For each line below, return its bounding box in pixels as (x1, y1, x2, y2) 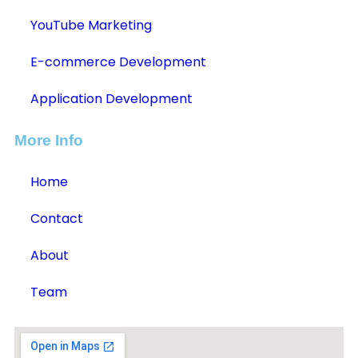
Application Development (30, 89, 193, 109)
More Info (14, 132, 83, 149)
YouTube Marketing (30, 16, 152, 35)
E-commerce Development (30, 53, 206, 72)
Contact (30, 209, 83, 229)
